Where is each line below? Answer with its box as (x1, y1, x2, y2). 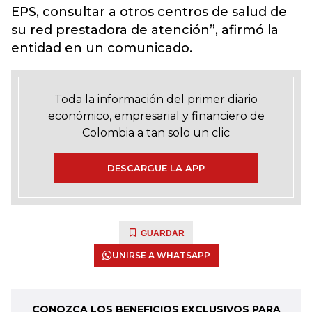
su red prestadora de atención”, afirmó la (11, 22, 279, 38)
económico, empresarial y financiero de (47, 109, 265, 123)
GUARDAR (141, 228, 185, 238)
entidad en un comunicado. (11, 40, 192, 56)
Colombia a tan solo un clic (82, 126, 230, 139)
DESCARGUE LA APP (107, 162, 205, 173)
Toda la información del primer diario (54, 93, 258, 106)
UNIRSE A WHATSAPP (111, 250, 210, 260)
